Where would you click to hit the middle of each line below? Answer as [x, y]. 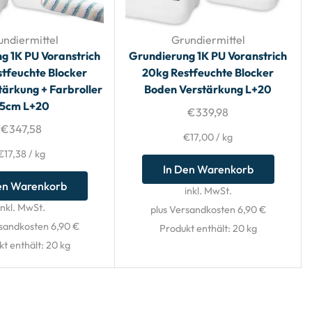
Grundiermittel [208, 39]
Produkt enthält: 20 [203, 228]
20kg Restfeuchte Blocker [208, 72]
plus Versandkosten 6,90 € [208, 209]
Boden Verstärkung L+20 [208, 89]
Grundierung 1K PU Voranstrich [208, 55]
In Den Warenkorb [208, 169]
